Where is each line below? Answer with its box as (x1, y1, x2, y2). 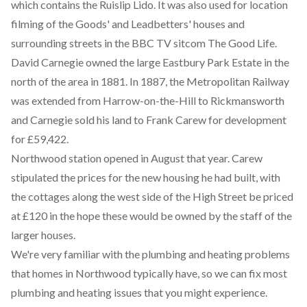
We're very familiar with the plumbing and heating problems (11, 247, 290, 260)
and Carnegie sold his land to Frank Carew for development (11, 113, 286, 126)
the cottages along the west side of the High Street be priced (11, 190, 293, 203)
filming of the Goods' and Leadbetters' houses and (11, 17, 245, 30)
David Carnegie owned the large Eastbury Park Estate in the (11, 56, 289, 69)
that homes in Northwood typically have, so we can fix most (11, 267, 287, 280)
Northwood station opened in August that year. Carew (11, 151, 262, 164)
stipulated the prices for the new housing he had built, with (11, 171, 280, 184)
